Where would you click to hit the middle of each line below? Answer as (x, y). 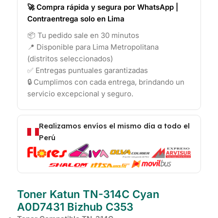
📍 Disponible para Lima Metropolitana (93, 47)
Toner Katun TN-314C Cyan (88, 194)
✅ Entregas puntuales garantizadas (88, 71)
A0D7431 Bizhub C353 (75, 207)
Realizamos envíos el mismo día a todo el (114, 126)
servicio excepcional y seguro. (80, 94)
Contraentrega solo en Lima (76, 19)
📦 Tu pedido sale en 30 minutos (83, 36)
